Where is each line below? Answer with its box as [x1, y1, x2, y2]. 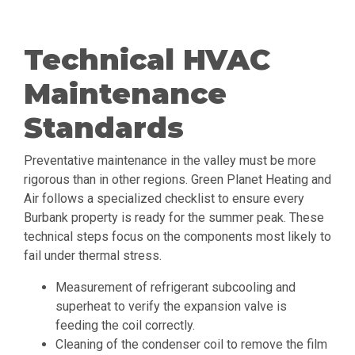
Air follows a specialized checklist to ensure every [24, 191, 304, 207]
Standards [24, 110, 184, 146]
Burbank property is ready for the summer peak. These [24, 210, 324, 226]
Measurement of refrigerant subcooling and [55, 280, 296, 296]
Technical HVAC [24, 42, 270, 78]
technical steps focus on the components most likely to [24, 229, 331, 245]
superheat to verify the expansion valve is [55, 299, 287, 315]
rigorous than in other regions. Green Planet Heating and [24, 172, 331, 188]
